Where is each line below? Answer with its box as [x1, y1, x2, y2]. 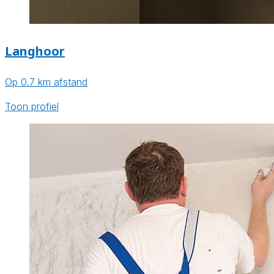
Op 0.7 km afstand [5, 76, 87, 89]
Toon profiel [5, 100, 59, 113]
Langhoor [5, 42, 65, 59]
